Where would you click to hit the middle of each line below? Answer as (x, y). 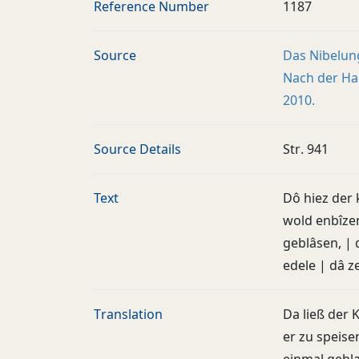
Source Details (137, 149)
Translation (128, 314)
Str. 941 (306, 149)
